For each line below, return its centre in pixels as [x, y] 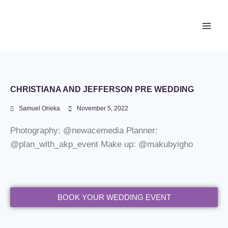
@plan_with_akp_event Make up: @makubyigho [102, 144]
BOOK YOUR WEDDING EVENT [114, 197]
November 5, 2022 [103, 108]
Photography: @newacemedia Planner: [84, 131]
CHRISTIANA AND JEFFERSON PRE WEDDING [102, 89]
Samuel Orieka [39, 108]
